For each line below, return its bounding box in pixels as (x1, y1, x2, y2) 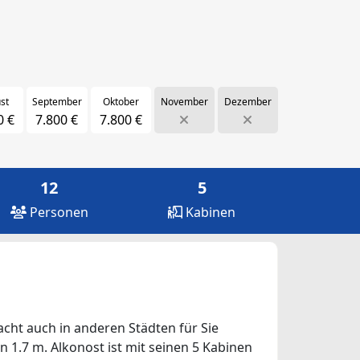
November (160, 94, 208, 108)
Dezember (223, 94, 272, 108)
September (31, 94, 82, 108)
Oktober (102, 94, 139, 108)
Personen (26, 202, 88, 221)
